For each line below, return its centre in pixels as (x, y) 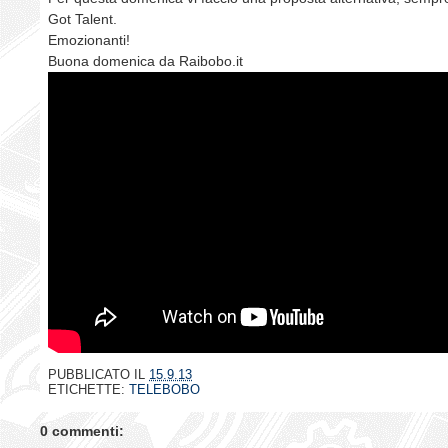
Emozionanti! (89, 39)
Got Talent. (82, 18)
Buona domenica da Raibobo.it (145, 60)
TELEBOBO (164, 389)
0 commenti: (82, 431)
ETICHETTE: (88, 389)
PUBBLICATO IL (98, 374)
